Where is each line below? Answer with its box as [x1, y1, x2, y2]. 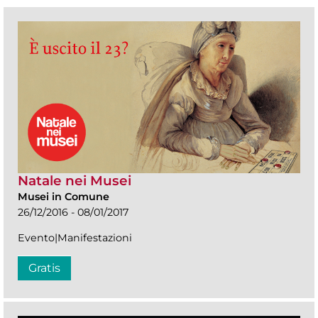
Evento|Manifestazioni [18, 231, 132, 245]
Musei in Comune [18, 190, 109, 204]
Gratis [28, 261, 60, 275]
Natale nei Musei [18, 172, 131, 190]
